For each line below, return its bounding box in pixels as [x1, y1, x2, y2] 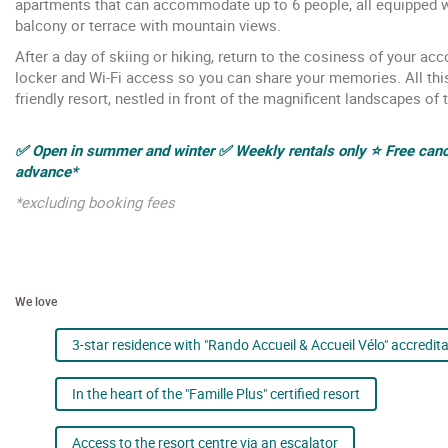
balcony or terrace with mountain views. [15, 14, 281, 35]
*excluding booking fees [15, 191, 175, 212]
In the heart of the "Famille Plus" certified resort [72, 383, 360, 403]
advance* [15, 160, 78, 181]
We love [15, 292, 57, 309]
